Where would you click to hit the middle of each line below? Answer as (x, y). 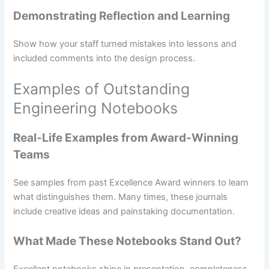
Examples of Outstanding (102, 89)
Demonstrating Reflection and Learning (122, 16)
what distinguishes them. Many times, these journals (121, 197)
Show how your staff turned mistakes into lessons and (125, 44)
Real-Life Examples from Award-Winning (126, 138)
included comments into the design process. (104, 59)
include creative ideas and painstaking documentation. (124, 212)
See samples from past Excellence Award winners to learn (131, 183)
